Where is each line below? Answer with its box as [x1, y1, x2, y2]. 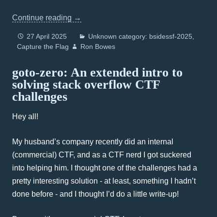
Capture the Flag [17, 43, 69, 50]
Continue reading [12, 14, 74, 22]
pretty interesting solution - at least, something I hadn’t [12, 177, 196, 185]
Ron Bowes [80, 43, 115, 50]
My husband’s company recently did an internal [12, 138, 173, 146]
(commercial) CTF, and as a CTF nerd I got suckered [12, 151, 191, 159]
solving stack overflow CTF [12, 77, 160, 92]
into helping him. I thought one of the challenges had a [12, 164, 197, 172]
